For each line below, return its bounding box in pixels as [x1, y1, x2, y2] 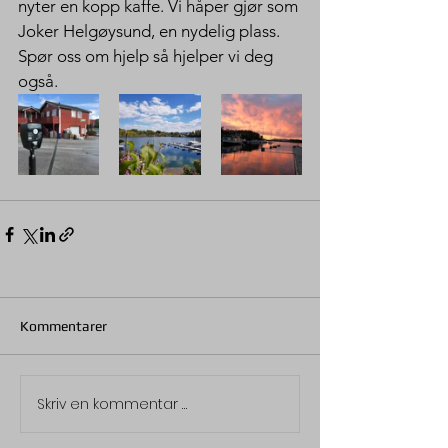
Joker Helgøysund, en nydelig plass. [18, 21, 284, 41]
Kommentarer [20, 318, 107, 334]
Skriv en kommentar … [37, 393, 187, 414]
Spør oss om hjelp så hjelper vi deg [18, 46, 277, 66]
